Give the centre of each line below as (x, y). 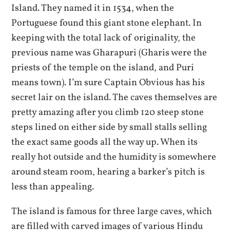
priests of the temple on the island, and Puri (103, 68)
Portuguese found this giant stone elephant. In (107, 23)
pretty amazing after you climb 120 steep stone (108, 113)
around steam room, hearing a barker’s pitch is (108, 172)
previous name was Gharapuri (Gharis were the (109, 53)
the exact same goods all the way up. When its (105, 142)
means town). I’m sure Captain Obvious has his (108, 83)
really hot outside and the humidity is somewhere (114, 157)
